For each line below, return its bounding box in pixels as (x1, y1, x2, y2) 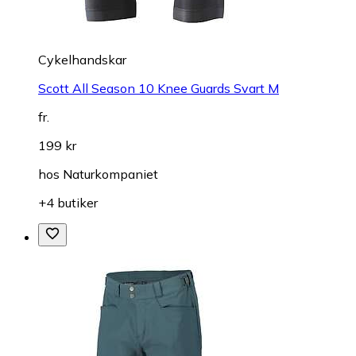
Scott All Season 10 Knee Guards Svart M (38, 79, 279, 96)
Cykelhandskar (38, 51, 126, 68)
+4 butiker (38, 194, 98, 211)
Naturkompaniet (63, 165, 158, 182)
